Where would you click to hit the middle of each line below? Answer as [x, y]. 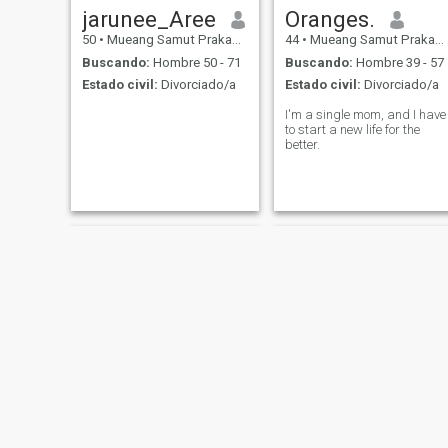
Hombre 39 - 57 [398, 62]
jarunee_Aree [148, 19]
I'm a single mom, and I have [365, 115]
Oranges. [329, 19]
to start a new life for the [352, 130]
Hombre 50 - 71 [195, 62]
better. [302, 145]
